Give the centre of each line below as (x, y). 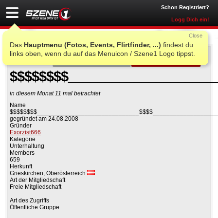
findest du (177, 45)
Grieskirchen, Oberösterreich (48, 173)
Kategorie (23, 139)
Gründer (21, 126)
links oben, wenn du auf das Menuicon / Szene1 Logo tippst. (102, 54)
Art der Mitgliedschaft (37, 180)
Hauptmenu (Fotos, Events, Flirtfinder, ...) (92, 45)
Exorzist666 (25, 133)
